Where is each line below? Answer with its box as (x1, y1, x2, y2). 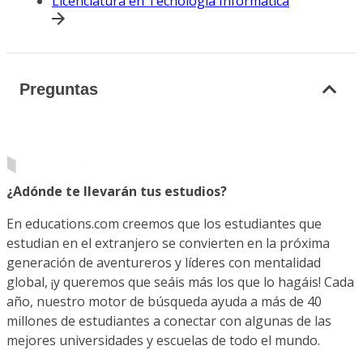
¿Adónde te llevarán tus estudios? (6, 182, 227, 200)
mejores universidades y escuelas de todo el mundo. (6, 331, 320, 349)
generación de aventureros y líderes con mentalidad (6, 254, 321, 271)
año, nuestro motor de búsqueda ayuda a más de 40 (6, 293, 322, 310)
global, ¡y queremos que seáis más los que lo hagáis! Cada (6, 273, 354, 291)
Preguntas (19, 79, 98, 98)
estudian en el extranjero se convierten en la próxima (6, 234, 330, 252)
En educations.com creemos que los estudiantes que (6, 215, 322, 233)
